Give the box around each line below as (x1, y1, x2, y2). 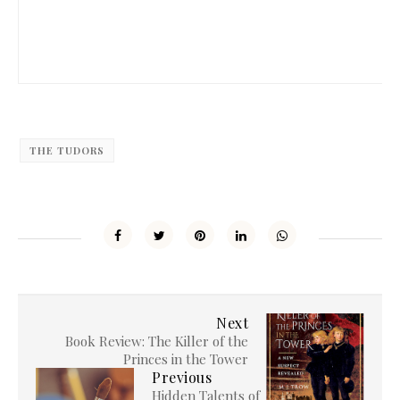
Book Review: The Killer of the (65, 332, 248, 350)
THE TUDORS (29, 144, 104, 157)
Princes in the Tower (123, 350, 248, 368)
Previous (152, 368, 212, 387)
